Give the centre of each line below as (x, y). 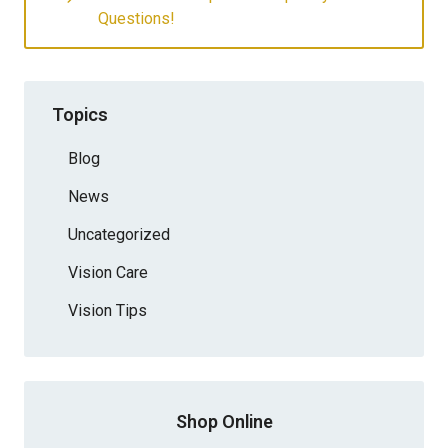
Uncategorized (119, 234)
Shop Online (224, 421)
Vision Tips (107, 310)
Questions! (136, 18)
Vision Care (108, 272)
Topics (80, 114)
